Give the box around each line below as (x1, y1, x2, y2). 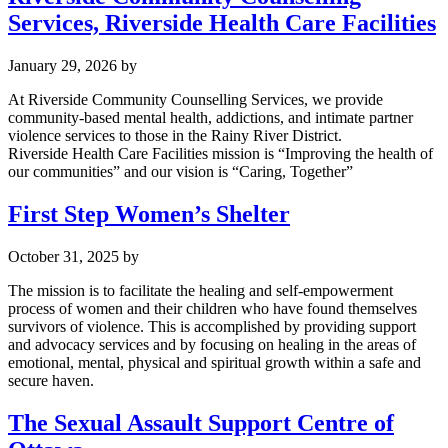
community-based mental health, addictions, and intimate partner (8, 109, 413, 127)
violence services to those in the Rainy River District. (8, 127, 342, 145)
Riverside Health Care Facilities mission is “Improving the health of (8, 145, 433, 163)
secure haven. (8, 371, 94, 389)
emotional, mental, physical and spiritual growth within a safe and (8, 353, 421, 371)
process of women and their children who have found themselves (8, 299, 417, 317)
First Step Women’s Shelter (8, 200, 290, 227)
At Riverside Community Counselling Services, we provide (8, 91, 383, 109)
